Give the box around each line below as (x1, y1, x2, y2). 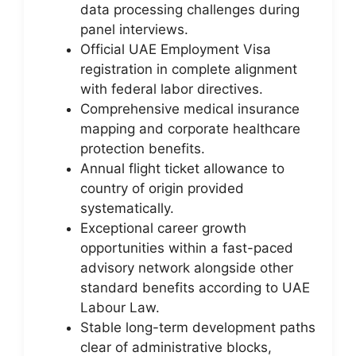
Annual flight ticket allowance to (80, 160, 284, 176)
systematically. (80, 199, 174, 216)
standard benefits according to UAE (80, 279, 310, 296)
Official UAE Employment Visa (80, 41, 271, 57)
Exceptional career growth (80, 219, 246, 236)
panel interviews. (80, 21, 188, 37)
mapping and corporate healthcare (80, 120, 300, 137)
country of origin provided (80, 180, 244, 196)
